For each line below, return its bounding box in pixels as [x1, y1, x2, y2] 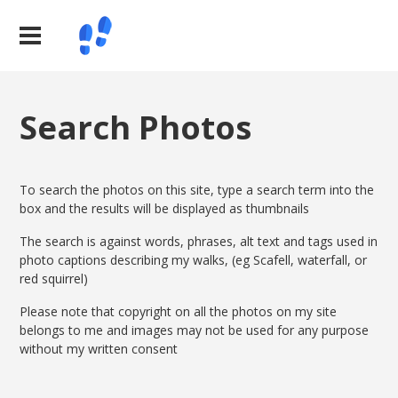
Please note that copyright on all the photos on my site [20, 303, 338, 321]
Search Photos [20, 105, 252, 149]
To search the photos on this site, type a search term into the [20, 181, 375, 199]
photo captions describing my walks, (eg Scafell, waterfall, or [20, 251, 368, 269]
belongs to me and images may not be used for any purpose [20, 322, 370, 339]
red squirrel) [20, 270, 89, 288]
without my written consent [20, 340, 179, 358]
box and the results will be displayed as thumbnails [20, 200, 310, 218]
